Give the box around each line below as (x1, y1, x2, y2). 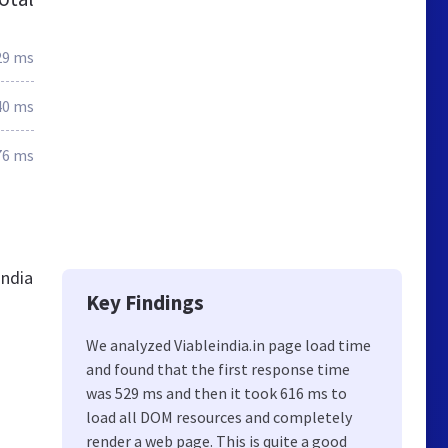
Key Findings (86, 289, 204, 316)
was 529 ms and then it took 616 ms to (86, 383, 347, 403)
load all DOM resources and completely (86, 407, 352, 427)
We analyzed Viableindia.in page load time (86, 335, 371, 355)
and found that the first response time (86, 359, 350, 379)
